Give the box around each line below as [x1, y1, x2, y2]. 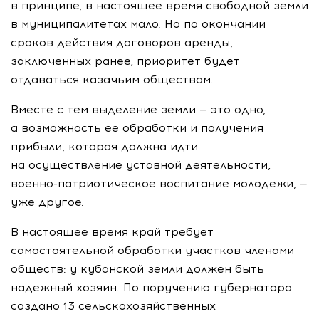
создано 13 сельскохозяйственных [11, 299, 216, 313]
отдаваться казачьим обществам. [11, 73, 214, 86]
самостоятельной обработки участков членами [11, 244, 294, 257]
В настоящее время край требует [11, 225, 214, 239]
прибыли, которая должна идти [11, 140, 198, 153]
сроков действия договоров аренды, [11, 36, 233, 49]
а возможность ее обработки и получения [11, 121, 263, 135]
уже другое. [11, 195, 84, 209]
